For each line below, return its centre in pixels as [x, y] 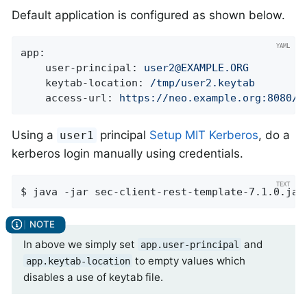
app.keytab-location [78, 261]
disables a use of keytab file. [93, 277]
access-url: [79, 98]
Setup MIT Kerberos [204, 135]
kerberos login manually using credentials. [127, 154]
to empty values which [189, 260]
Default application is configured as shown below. [148, 15]
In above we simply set [81, 244]
